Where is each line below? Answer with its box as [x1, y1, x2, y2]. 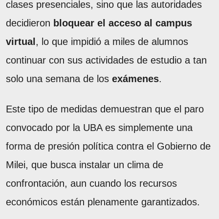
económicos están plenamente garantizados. [6, 196, 200, 207]
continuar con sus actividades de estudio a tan [6, 54, 207, 66]
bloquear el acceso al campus [53, 17, 192, 28]
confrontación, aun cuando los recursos [6, 177, 177, 189]
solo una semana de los [6, 73, 112, 84]
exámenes [112, 73, 159, 84]
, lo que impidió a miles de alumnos [36, 36, 188, 47]
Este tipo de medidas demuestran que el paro [6, 103, 204, 114]
